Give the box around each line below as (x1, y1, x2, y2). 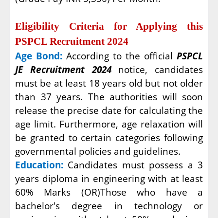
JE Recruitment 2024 (15, 63, 111, 75)
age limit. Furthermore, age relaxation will (15, 117, 203, 130)
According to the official (66, 49, 177, 62)
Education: (15, 158, 63, 171)
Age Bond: (15, 49, 62, 62)
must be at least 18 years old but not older (15, 76, 203, 89)
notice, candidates (111, 63, 203, 75)
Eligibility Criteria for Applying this (15, 20, 203, 32)
